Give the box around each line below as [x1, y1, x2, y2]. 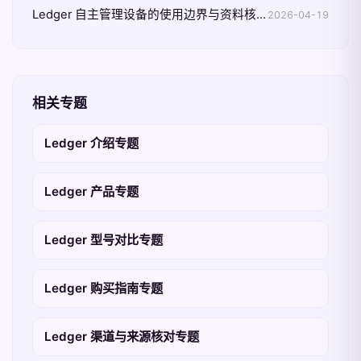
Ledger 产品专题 [44, 184, 139, 199]
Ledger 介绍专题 [44, 135, 139, 151]
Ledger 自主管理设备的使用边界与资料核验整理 [256, 7, 266, 22]
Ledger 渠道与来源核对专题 [44, 329, 199, 344]
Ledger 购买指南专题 [44, 280, 163, 296]
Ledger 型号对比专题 [44, 232, 163, 247]
